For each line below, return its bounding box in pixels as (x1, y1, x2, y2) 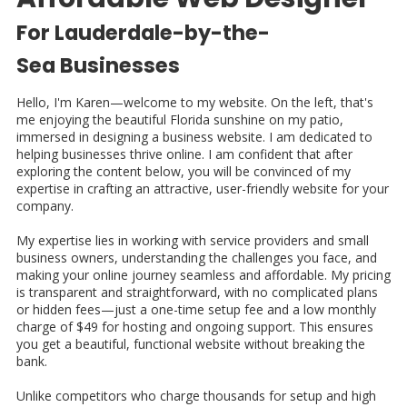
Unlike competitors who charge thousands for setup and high (16, 387, 376, 405)
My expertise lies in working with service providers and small (16, 232, 369, 250)
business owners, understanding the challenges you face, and (16, 249, 377, 267)
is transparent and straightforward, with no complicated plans (16, 283, 378, 302)
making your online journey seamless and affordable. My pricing (16, 266, 391, 284)
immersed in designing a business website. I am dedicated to (16, 128, 372, 146)
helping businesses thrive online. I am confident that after (16, 145, 352, 164)
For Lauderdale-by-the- (16, 18, 270, 48)
